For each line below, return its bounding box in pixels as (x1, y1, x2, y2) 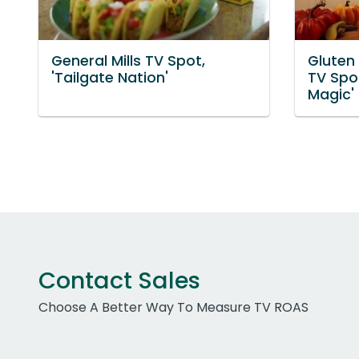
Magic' (308, 84, 354, 104)
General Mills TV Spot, (51, 50, 205, 71)
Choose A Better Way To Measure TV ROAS (38, 297, 309, 317)
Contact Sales (38, 264, 200, 296)
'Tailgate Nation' (51, 67, 168, 87)
